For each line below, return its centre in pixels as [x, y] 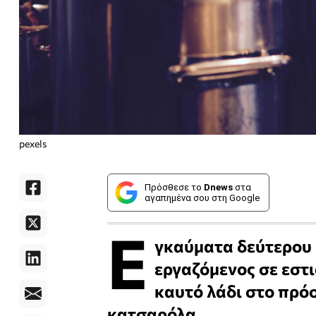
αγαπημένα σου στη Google [202, 198]
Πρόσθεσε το [174, 187]
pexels [33, 144]
